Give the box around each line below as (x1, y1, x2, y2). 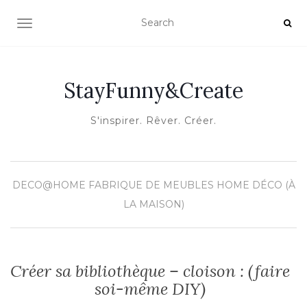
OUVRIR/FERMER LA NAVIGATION (24, 19, 196, 31)
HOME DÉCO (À (216, 179, 295, 191)
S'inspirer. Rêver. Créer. (90, 114, 217, 127)
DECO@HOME (12, 179, 86, 191)
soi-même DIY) (95, 278, 206, 299)
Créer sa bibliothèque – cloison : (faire (10, 260, 290, 282)
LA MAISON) (123, 198, 184, 210)
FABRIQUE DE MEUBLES (88, 179, 214, 191)
